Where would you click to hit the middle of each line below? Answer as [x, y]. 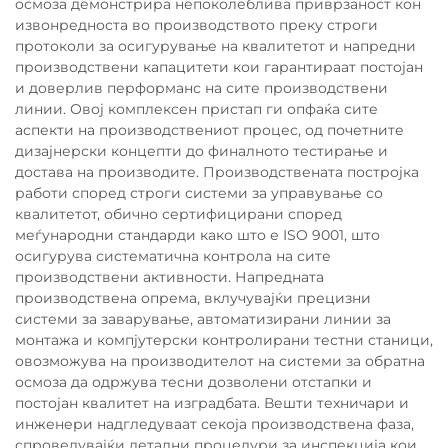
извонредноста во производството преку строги [196, 25]
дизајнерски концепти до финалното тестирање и [201, 151]
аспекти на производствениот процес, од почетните [209, 130]
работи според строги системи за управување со [199, 193]
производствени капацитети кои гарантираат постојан [219, 67]
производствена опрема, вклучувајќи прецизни [193, 298]
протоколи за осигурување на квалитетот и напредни [215, 46]
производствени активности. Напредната [169, 277]
